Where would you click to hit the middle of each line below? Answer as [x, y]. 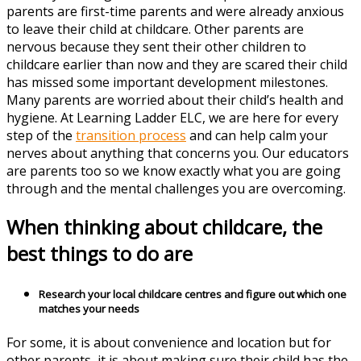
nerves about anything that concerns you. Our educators [178, 154]
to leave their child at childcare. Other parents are [155, 29]
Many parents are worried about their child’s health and [175, 100]
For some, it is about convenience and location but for [169, 343]
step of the [39, 136]
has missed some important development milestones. [167, 83]
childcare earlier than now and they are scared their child [177, 65]
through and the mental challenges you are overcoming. [176, 189]
